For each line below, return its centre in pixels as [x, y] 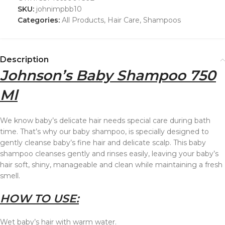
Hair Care [124, 20]
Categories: [39, 20]
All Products [83, 20]
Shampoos [162, 20]
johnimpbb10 [59, 9]
